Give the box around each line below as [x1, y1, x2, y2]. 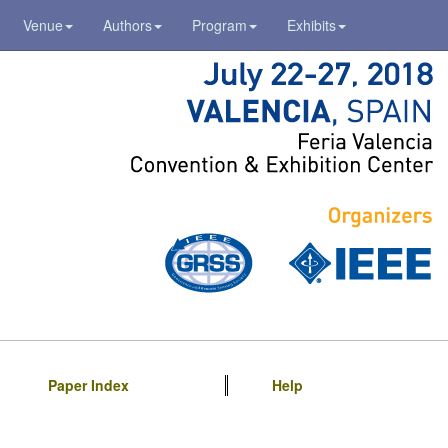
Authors [103, 15, 152, 35]
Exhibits [287, 15, 336, 35]
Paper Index [48, 375, 129, 395]
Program [192, 15, 247, 35]
